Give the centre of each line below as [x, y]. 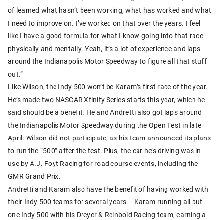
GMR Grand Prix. [34, 176]
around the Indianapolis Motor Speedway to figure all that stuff [107, 61]
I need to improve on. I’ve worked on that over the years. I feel [104, 23]
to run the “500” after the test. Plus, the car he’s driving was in [105, 150]
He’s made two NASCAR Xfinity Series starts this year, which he [107, 99]
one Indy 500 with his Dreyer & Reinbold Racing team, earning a [107, 214]
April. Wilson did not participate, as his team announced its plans [110, 137]
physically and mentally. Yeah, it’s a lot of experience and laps [104, 48]
